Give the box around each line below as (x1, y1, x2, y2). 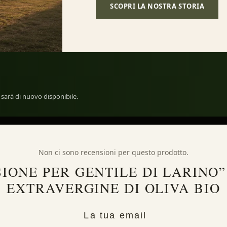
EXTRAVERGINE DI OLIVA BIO (7, 178, 220, 197)
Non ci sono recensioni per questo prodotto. (39, 147, 188, 157)
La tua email (84, 210, 147, 220)
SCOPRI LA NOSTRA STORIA (110, 1, 205, 11)
